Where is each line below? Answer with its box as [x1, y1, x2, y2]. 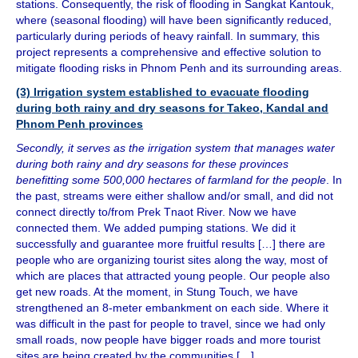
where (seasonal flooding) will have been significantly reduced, [16, 14, 332, 27]
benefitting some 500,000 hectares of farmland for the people [16, 173, 326, 187]
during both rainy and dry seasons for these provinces [16, 157, 288, 171]
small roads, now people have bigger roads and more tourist [16, 333, 320, 347]
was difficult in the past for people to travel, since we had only [16, 317, 325, 331]
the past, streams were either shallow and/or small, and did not [16, 189, 333, 203]
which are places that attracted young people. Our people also [16, 269, 330, 283]
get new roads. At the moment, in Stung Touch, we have [16, 285, 298, 299]
